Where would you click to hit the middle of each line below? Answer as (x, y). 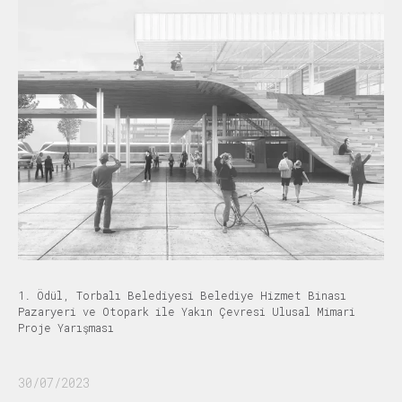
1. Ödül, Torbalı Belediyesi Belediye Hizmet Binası (182, 295)
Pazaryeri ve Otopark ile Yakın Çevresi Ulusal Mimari (187, 311)
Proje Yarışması (66, 328)
